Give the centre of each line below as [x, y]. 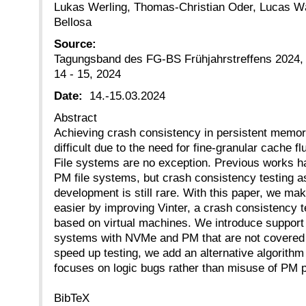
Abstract [75, 118]
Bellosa [73, 22]
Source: [75, 44]
